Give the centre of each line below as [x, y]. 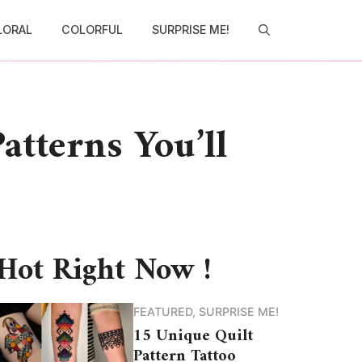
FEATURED [162, 311]
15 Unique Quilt [193, 336]
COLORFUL [92, 30]
